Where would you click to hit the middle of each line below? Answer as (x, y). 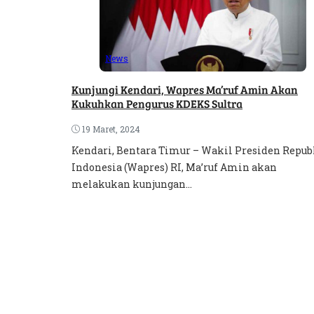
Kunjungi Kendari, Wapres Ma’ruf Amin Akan (185, 89)
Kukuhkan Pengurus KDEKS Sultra (157, 103)
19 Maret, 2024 (111, 129)
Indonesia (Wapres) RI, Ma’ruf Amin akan (174, 167)
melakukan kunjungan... (132, 184)
